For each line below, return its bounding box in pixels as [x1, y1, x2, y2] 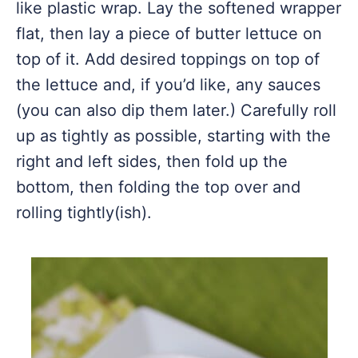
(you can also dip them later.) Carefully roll [16, 101, 336, 120]
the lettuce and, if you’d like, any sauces [16, 75, 320, 94]
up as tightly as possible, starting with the [16, 126, 331, 145]
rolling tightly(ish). [16, 203, 152, 222]
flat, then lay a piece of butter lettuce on [16, 24, 322, 43]
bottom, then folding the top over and [16, 177, 300, 197]
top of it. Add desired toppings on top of [16, 50, 320, 69]
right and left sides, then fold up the [16, 152, 288, 171]
